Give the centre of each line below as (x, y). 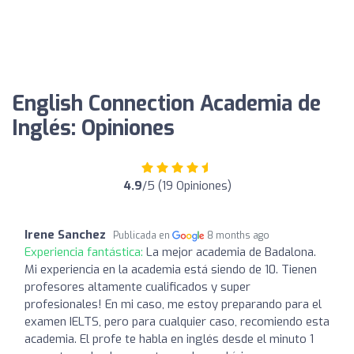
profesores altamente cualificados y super (137, 286)
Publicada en (143, 235)
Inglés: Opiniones (93, 128)
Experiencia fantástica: (85, 252)
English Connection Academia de (166, 104)
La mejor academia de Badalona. (231, 252)
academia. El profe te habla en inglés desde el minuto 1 (169, 339)
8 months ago (239, 235)
